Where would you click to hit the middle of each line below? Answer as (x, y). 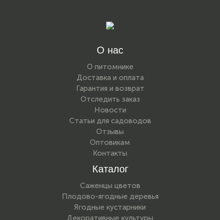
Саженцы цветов (110, 186)
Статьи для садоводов (110, 121)
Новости (110, 110)
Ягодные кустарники (110, 207)
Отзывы (110, 132)
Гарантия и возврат (110, 88)
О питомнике (110, 67)
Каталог (110, 169)
